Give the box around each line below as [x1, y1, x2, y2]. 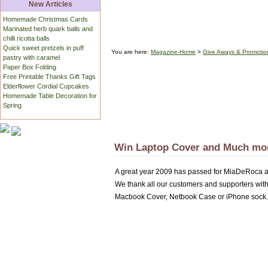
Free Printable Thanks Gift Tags [3, 73, 96, 81]
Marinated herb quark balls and [3, 25, 93, 33]
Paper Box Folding [3, 63, 57, 71]
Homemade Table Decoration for [3, 92, 98, 100]
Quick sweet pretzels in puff [3, 44, 84, 52]
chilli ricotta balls [3, 35, 50, 42]
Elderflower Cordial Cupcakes [3, 83, 90, 90]
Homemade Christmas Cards [3, 16, 89, 23]
